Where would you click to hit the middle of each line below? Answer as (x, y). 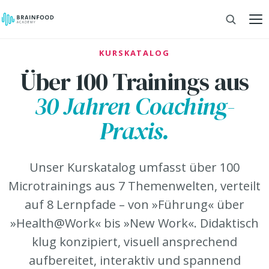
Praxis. (134, 131)
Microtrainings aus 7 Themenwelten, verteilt (134, 186)
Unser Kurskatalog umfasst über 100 (134, 167)
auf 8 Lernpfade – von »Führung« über (134, 204)
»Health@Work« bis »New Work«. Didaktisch (134, 223)
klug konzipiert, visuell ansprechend (134, 242)
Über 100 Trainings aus (134, 82)
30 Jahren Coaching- (134, 106)
